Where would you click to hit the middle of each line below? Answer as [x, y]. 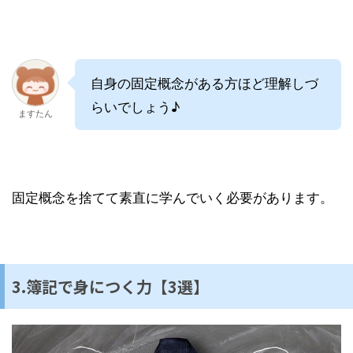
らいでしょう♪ [135, 106]
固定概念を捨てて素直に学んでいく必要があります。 [173, 197]
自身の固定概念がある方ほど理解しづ [204, 83]
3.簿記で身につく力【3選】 [110, 287]
